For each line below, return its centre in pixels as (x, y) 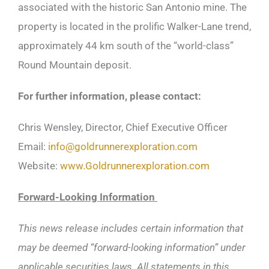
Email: (33, 146)
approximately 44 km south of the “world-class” (126, 45)
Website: (39, 165)
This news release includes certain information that (131, 228)
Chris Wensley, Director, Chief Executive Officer (123, 127)
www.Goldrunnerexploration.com (135, 165)
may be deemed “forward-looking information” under (132, 247)
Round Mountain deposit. (75, 65)
